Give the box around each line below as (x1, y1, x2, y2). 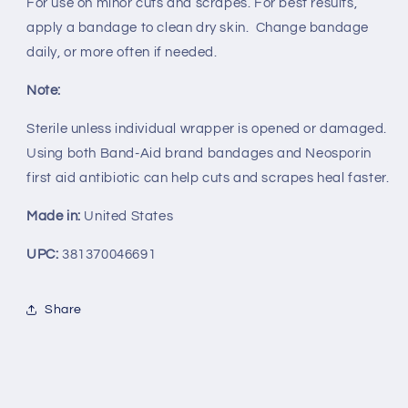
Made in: (26, 209, 85, 223)
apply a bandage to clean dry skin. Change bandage (26, 21, 370, 35)
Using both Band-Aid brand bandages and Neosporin (26, 147, 372, 160)
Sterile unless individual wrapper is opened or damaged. (26, 122, 391, 136)
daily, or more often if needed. (26, 46, 218, 59)
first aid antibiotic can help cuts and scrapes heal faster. (26, 171, 390, 185)
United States (84, 209, 174, 223)
